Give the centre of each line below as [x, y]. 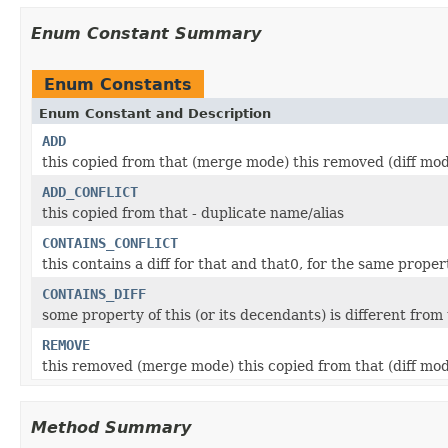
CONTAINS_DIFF [94, 293]
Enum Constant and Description [155, 113]
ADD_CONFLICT [90, 191]
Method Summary [111, 427]
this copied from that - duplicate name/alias [193, 212]
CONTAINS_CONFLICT [110, 242]
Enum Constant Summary [146, 33]
